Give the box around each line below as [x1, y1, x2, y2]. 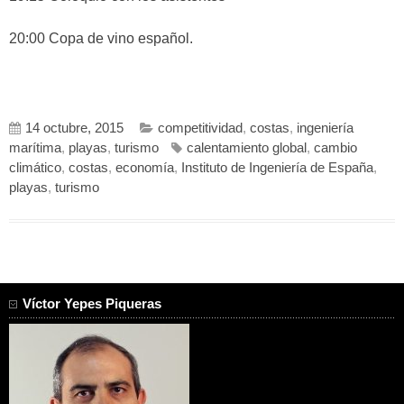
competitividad [158, 120, 243, 135]
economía [115, 160, 174, 175]
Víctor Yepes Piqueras [23, 296, 161, 311]
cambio [314, 140, 357, 155]
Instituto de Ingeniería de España [181, 160, 373, 175]
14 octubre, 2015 [25, 120, 124, 135]
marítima [9, 140, 61, 155]
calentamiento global [187, 140, 307, 155]
